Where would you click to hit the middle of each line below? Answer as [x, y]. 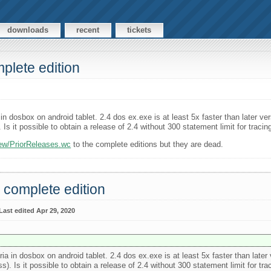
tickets [139, 30]
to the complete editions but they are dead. [147, 145]
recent [88, 30]
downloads [28, 30]
